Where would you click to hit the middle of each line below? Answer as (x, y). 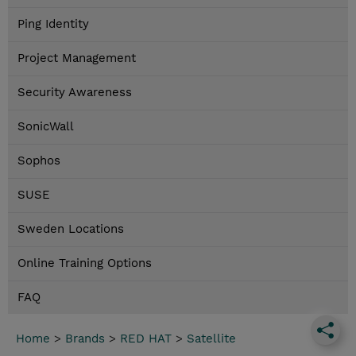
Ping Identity (53, 24)
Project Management (77, 58)
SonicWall (46, 127)
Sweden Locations (71, 229)
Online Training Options (85, 263)
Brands (85, 339)
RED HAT (146, 339)
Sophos (39, 161)
